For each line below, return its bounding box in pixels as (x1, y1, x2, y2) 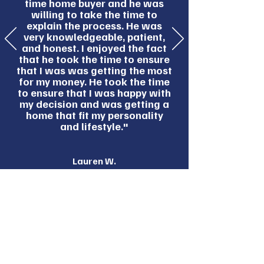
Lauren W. (72, 155, 116, 167)
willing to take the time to (31, 8, 157, 21)
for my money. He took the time (19, 75, 170, 88)
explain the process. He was (27, 19, 162, 32)
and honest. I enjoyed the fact (22, 41, 167, 54)
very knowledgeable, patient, (24, 30, 165, 43)
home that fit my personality (25, 108, 163, 121)
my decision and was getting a (19, 97, 169, 110)
